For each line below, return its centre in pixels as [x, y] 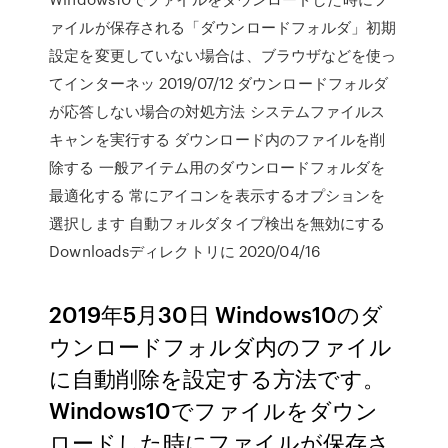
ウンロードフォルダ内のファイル [221, 345]
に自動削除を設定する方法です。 [217, 377]
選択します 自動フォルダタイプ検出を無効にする [217, 223]
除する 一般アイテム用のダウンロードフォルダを [217, 167]
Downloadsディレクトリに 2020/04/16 [184, 251]
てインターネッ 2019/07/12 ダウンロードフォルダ [219, 83]
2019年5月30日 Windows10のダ [216, 313]
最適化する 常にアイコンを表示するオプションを [217, 195]
